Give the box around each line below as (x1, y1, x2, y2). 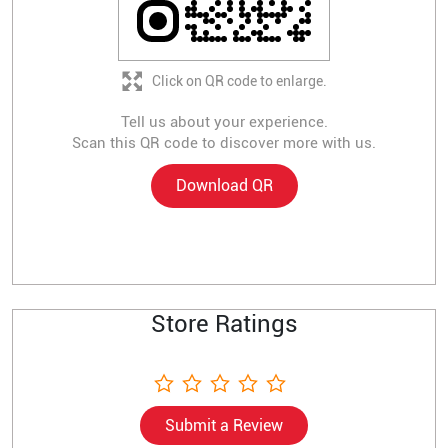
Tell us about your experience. (120, 113, 328, 132)
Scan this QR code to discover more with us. (72, 134, 376, 153)
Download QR (175, 176, 273, 196)
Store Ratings (150, 309, 298, 338)
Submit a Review (165, 415, 283, 435)
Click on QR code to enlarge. (151, 72, 327, 89)
